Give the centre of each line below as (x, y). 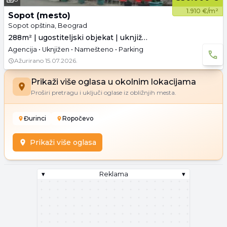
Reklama (113, 174)
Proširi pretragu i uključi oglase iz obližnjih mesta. (104, 92)
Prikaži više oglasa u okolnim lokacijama (113, 82)
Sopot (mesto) (39, 15)
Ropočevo (78, 118)
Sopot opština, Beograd (48, 26)
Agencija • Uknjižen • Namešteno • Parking (76, 49)
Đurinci (35, 118)
